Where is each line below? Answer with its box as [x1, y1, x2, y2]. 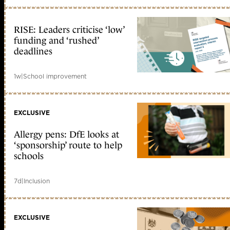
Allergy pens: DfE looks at [14, 129, 119, 140]
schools [14, 151, 44, 162]
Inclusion [24, 177, 50, 186]
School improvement [23, 72, 87, 81]
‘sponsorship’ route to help [14, 140, 122, 151]
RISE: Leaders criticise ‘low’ [14, 25, 124, 35]
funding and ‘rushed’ [14, 35, 99, 46]
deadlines [14, 46, 52, 57]
